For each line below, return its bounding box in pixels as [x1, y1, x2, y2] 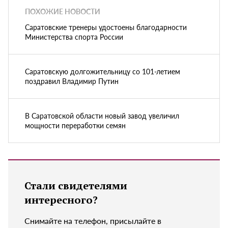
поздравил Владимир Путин [25, 75, 119, 86]
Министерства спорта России [25, 31, 123, 42]
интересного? [24, 192, 98, 207]
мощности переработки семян [25, 120, 126, 130]
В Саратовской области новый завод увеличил [25, 110, 179, 121]
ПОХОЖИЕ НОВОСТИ [25, 6, 100, 17]
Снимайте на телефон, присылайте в [24, 214, 161, 226]
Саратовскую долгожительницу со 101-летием [25, 66, 180, 76]
